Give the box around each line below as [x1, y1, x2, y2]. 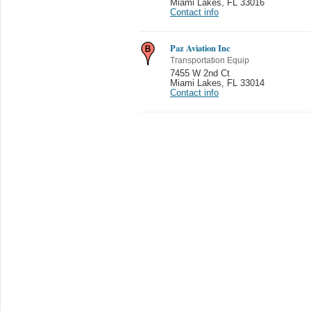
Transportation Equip [170, 56, 249, 65]
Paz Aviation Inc [170, 41, 230, 54]
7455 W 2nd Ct [170, 68, 230, 78]
